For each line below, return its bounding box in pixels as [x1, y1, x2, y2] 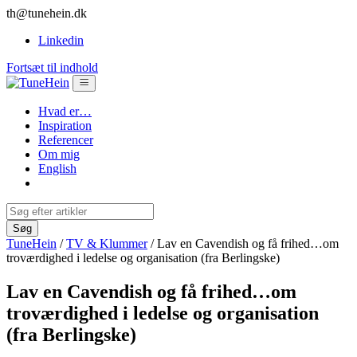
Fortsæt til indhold [6, 61, 98, 74]
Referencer [38, 133, 93, 147]
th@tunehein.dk [6, 6, 87, 20]
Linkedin [38, 33, 84, 47]
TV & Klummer [66, 237, 147, 250]
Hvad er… [38, 104, 92, 118]
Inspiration [38, 119, 92, 132]
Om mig [38, 147, 80, 161]
